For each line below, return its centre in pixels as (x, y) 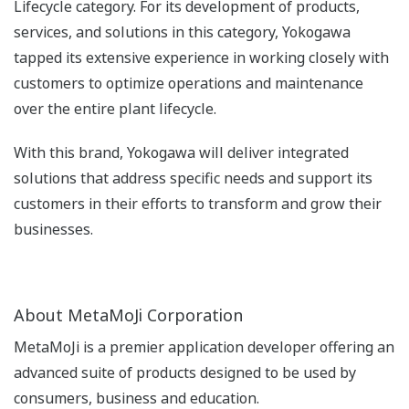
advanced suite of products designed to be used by (185, 373)
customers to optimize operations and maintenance (189, 84)
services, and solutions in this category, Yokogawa (182, 32)
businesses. (53, 230)
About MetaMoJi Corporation (128, 315)
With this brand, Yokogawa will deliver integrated (181, 153)
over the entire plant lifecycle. (115, 109)
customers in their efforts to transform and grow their (198, 204)
